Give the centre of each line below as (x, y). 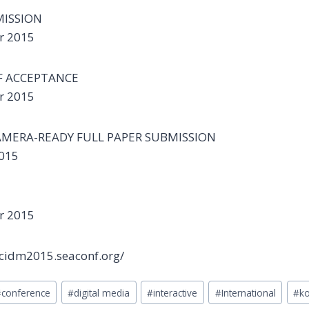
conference (26, 292)
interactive (176, 292)
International (248, 292)
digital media (102, 292)
